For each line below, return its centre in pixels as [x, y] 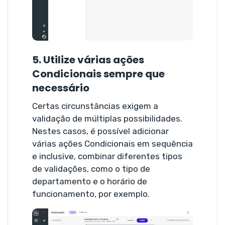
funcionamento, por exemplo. [91, 194]
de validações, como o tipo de [91, 168]
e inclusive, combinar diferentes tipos [107, 156]
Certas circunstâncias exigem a [95, 106]
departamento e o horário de [90, 181]
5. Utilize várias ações [88, 60]
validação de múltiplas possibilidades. [107, 118]
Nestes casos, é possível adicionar [100, 131]
